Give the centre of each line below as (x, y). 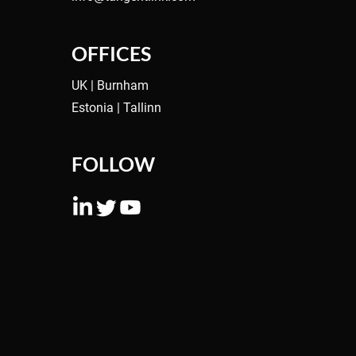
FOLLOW (113, 163)
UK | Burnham (110, 85)
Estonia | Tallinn (116, 107)
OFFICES (111, 53)
